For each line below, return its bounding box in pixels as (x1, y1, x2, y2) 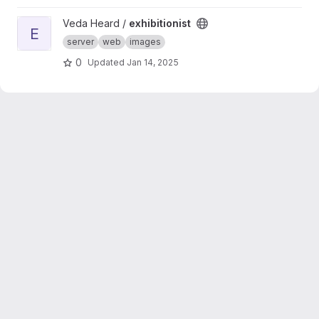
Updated (88, 56, 127, 68)
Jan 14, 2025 (127, 56, 179, 68)
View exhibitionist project (16, 17, 135, 29)
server (67, 36, 94, 47)
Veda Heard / (63, 17, 129, 29)
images (130, 36, 161, 47)
